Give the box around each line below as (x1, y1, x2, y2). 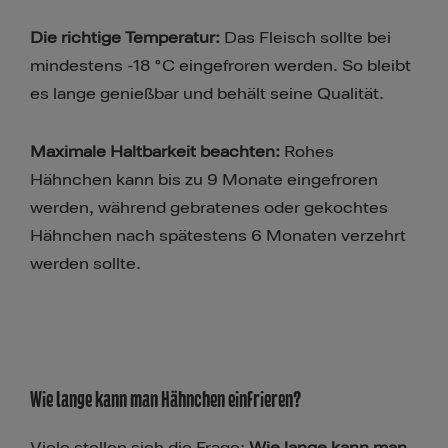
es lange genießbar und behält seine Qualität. (30, 84, 384, 105)
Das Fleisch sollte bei (220, 28, 391, 49)
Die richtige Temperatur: (30, 28, 220, 49)
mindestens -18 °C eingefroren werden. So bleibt (30, 56, 411, 77)
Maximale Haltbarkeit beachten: (30, 142, 280, 163)
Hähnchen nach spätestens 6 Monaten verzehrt (30, 226, 406, 247)
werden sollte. (30, 254, 141, 275)
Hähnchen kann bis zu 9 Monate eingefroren (30, 170, 378, 191)
